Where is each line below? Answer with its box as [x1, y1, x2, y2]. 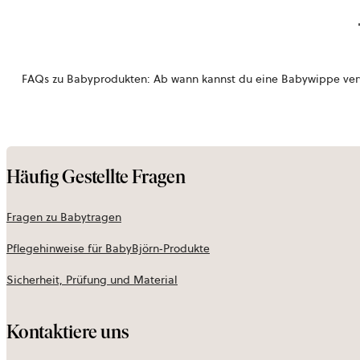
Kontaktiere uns [6, 320, 129, 344]
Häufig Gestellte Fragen [6, 165, 186, 189]
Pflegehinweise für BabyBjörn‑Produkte [6, 240, 210, 257]
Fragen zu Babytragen [6, 209, 121, 226]
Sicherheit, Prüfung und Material [6, 272, 178, 288]
